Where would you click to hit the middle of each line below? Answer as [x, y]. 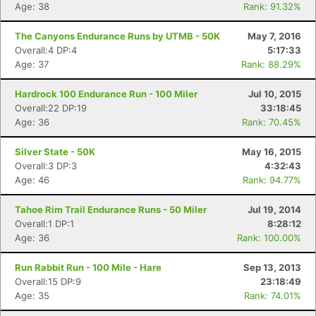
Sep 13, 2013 [272, 267]
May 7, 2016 [274, 36]
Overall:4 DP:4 [46, 50]
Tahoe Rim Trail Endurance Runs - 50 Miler [111, 209]
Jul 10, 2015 [275, 94]
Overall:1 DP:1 [44, 224]
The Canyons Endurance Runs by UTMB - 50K [117, 36]
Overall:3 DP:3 [46, 166]
